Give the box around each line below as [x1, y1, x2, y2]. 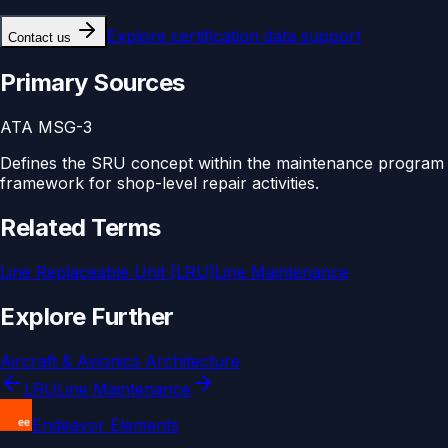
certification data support [171, 26, 361, 47]
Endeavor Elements [32, 414, 179, 435]
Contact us [8, 30, 71, 46]
